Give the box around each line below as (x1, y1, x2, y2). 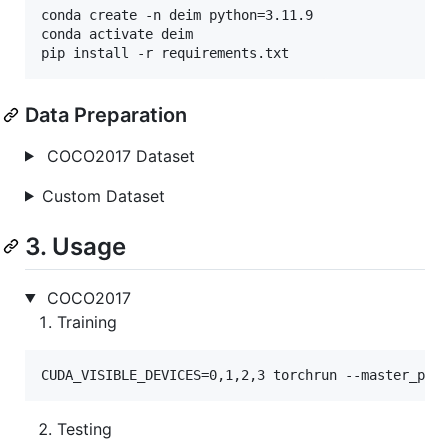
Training (57, 311, 117, 332)
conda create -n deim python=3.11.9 (41, 6, 313, 23)
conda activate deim (41, 25, 193, 42)
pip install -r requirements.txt (41, 44, 289, 61)
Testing (57, 418, 112, 439)
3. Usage (25, 231, 126, 261)
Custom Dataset (41, 185, 165, 206)
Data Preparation (25, 102, 187, 127)
